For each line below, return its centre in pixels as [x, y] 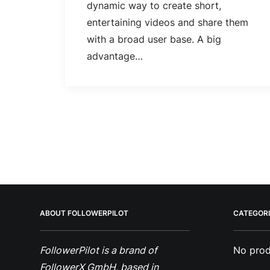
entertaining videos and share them [168, 23]
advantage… [115, 56]
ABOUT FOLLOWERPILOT [84, 213]
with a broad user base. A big [154, 39]
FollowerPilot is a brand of [99, 250]
